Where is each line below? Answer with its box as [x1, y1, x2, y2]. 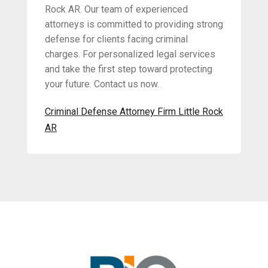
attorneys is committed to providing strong [44, 19, 223, 31]
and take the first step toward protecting [44, 63, 212, 75]
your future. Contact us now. [44, 78, 159, 90]
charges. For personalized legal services [44, 48, 215, 60]
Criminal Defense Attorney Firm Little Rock [44, 106, 223, 118]
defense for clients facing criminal [44, 33, 188, 45]
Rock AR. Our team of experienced [44, 4, 188, 16]
